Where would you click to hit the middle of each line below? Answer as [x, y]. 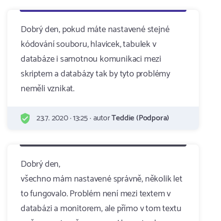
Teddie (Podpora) [141, 118]
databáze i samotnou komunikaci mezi [91, 59]
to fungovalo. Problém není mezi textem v [96, 194]
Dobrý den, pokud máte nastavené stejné [95, 30]
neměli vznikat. [48, 89]
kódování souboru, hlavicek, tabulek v [89, 44]
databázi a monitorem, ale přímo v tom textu [101, 209]
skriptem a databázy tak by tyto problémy [95, 74]
